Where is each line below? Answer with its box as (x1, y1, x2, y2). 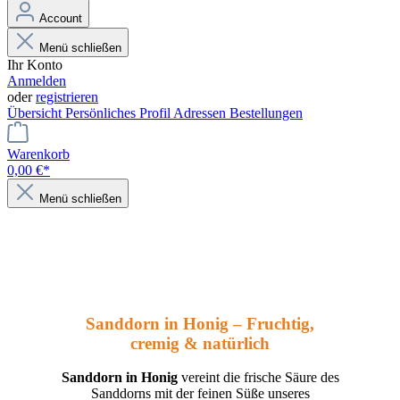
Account (39, 12, 82, 26)
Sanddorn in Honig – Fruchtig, (86, 313, 314, 333)
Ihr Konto (7, 57, 62, 73)
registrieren (36, 89, 98, 105)
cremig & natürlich (130, 333, 270, 353)
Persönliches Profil (65, 105, 173, 121)
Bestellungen (229, 105, 303, 121)
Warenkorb (7, 146, 70, 162)
